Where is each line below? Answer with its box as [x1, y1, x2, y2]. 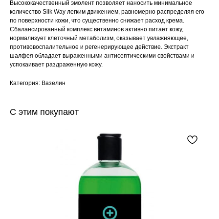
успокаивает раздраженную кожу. [10, 61, 103, 68]
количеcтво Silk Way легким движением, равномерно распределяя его [10, 8, 204, 16]
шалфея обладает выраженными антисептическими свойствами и [10, 52, 195, 60]
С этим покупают [10, 107, 79, 117]
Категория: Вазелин [10, 80, 66, 87]
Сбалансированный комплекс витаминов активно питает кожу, [10, 26, 183, 33]
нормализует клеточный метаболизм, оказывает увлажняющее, [10, 35, 188, 42]
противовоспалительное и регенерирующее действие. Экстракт [10, 44, 189, 51]
